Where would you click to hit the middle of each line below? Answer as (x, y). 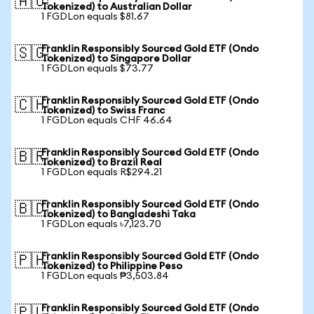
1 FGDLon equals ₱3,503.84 (105, 276)
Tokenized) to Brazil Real (102, 163)
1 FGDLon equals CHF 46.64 (107, 121)
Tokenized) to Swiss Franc (103, 111)
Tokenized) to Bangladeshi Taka (118, 214)
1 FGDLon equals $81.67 (95, 17)
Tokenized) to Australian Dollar (117, 7)
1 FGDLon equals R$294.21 (102, 172)
